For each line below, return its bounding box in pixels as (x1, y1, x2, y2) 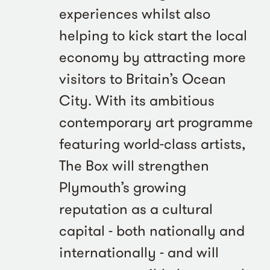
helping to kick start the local (59, 26, 247, 45)
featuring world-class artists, (59, 134, 245, 154)
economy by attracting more (59, 48, 246, 67)
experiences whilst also (59, 4, 210, 24)
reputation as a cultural (59, 199, 213, 219)
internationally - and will (59, 243, 219, 262)
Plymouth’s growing (59, 178, 186, 197)
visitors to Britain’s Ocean (59, 69, 226, 89)
